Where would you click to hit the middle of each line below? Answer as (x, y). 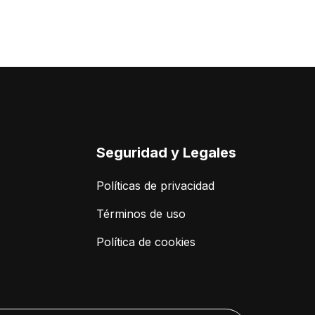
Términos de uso (141, 214)
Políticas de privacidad (155, 186)
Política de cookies (146, 242)
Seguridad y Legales (166, 153)
